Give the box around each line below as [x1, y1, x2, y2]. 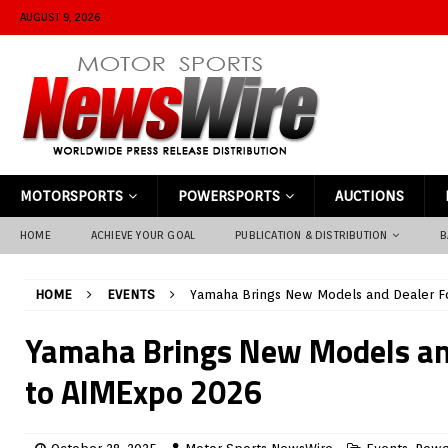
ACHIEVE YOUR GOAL [90, 228, 196, 242]
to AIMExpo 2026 [25, 368, 262, 416]
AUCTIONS [335, 188, 404, 204]
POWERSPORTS [178, 188, 280, 204]
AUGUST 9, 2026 [20, 10, 100, 24]
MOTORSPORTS [20, 188, 123, 204]
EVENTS [107, 287, 155, 302]
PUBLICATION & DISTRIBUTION [235, 228, 388, 242]
